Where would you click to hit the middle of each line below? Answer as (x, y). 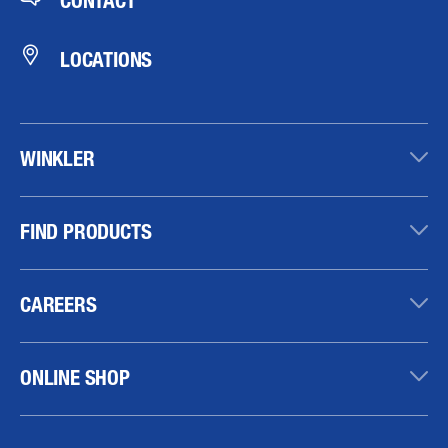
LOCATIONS (106, 59)
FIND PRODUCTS (86, 231)
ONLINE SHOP (75, 377)
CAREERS (58, 304)
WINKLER (57, 158)
